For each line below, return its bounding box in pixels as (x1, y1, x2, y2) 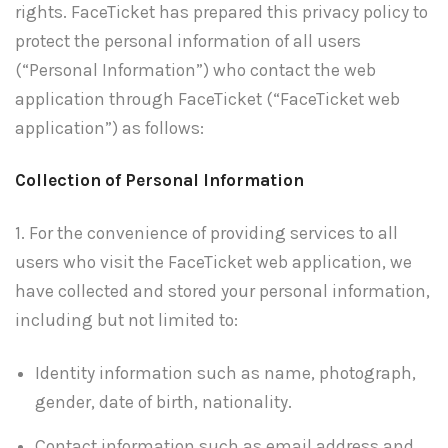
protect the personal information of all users (15, 30, 361, 51)
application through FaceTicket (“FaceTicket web (15, 88, 400, 109)
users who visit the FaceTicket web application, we (15, 252, 412, 273)
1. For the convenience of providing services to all (15, 223, 398, 244)
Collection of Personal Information (15, 170, 304, 191)
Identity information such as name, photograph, (35, 362, 416, 383)
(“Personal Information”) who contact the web (15, 59, 376, 80)
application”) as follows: (15, 117, 204, 138)
